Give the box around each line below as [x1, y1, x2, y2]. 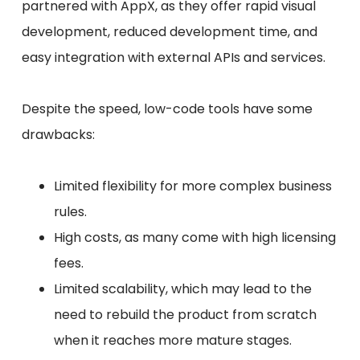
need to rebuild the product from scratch [53, 305, 317, 325]
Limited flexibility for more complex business [53, 177, 332, 196]
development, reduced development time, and [21, 22, 317, 42]
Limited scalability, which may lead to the [53, 280, 312, 299]
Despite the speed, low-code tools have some [21, 100, 313, 119]
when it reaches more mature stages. [53, 331, 292, 350]
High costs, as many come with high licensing [53, 228, 336, 247]
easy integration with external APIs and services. [21, 48, 325, 67]
